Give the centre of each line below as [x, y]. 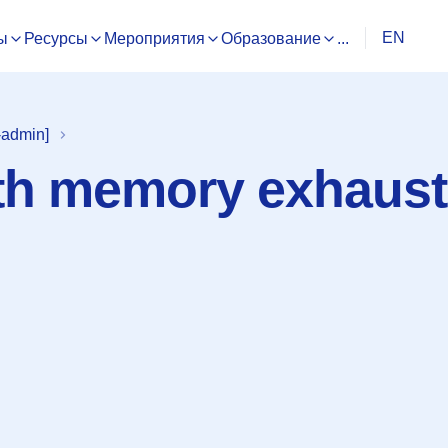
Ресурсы [56, 38]
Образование [271, 38]
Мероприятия [154, 38]
